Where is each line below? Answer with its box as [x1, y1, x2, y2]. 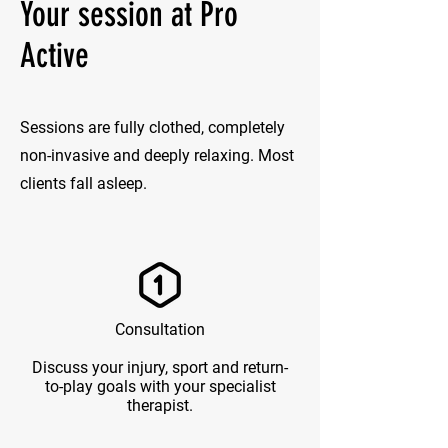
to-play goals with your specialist [44, 377, 276, 396]
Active [20, 35, 89, 76]
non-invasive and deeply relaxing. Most [20, 146, 294, 165]
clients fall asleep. [20, 174, 147, 193]
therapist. [127, 396, 193, 415]
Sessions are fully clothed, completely [20, 118, 285, 137]
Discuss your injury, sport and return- [32, 358, 288, 377]
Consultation [115, 320, 205, 339]
